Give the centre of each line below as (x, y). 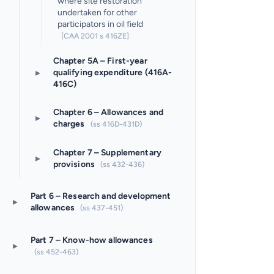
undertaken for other (98, 12)
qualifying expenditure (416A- (113, 72)
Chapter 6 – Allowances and (108, 112)
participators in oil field (101, 24)
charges (70, 124)
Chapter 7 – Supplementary (107, 152)
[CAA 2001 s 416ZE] (95, 35)
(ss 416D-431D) (116, 124)
